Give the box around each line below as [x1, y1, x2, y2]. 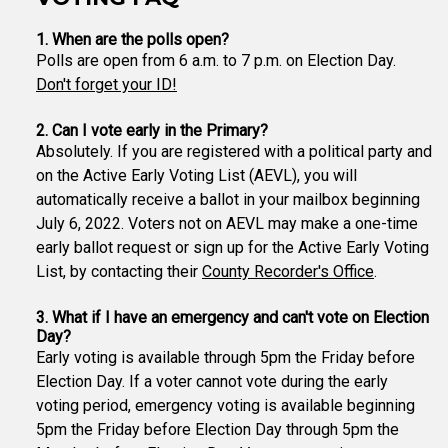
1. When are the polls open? [36, 30, 229, 49]
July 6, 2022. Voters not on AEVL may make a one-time [36, 214, 418, 233]
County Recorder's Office [202, 262, 374, 281]
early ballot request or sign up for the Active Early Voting [36, 238, 429, 257]
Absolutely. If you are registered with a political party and [36, 142, 432, 161]
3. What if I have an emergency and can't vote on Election [36, 308, 429, 327]
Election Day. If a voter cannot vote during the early [36, 372, 388, 391]
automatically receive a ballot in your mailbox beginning [36, 190, 420, 209]
